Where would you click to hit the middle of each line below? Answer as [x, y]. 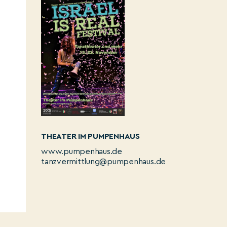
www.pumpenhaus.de [82, 151]
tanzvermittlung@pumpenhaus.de [104, 161]
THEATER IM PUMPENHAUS [90, 136]
